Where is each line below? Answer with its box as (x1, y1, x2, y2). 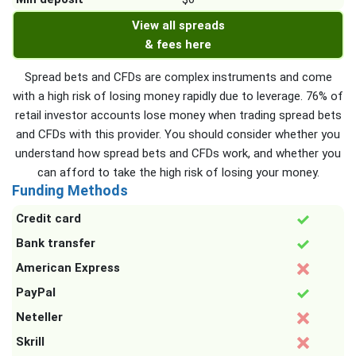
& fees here (145, 37, 211, 52)
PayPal (16, 285, 56, 300)
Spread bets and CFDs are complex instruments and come (24, 70, 332, 84)
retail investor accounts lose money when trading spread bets (14, 108, 342, 122)
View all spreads (131, 18, 225, 33)
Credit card (16, 211, 81, 226)
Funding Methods (12, 182, 128, 199)
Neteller (16, 310, 63, 324)
